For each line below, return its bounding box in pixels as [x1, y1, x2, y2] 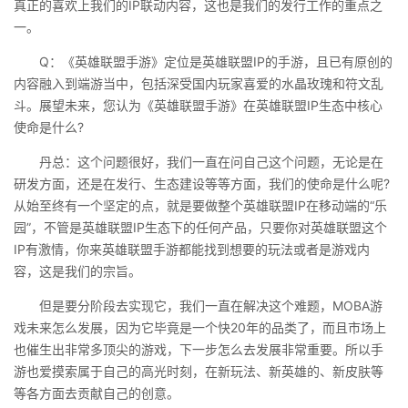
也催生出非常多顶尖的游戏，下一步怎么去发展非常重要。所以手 [14, 342, 383, 357]
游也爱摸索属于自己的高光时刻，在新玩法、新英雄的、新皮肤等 [14, 363, 383, 379]
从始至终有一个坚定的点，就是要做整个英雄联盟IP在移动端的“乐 [14, 198, 387, 213]
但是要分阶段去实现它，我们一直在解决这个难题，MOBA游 [14, 298, 382, 313]
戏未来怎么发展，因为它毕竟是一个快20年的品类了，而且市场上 [14, 320, 386, 335]
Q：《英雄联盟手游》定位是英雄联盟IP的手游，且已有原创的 [14, 54, 393, 69]
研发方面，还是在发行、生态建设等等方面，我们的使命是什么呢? [14, 176, 390, 191]
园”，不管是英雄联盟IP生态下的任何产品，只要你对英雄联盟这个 [14, 219, 387, 235]
